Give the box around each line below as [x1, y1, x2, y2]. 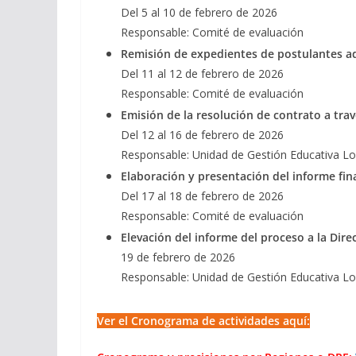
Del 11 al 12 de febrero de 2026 [121, 66, 284, 82]
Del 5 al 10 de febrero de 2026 [121, 5, 277, 21]
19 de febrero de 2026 [121, 250, 235, 265]
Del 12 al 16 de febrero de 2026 [121, 127, 284, 143]
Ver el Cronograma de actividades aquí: [97, 313, 310, 329]
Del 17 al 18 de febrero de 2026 [121, 188, 284, 204]
